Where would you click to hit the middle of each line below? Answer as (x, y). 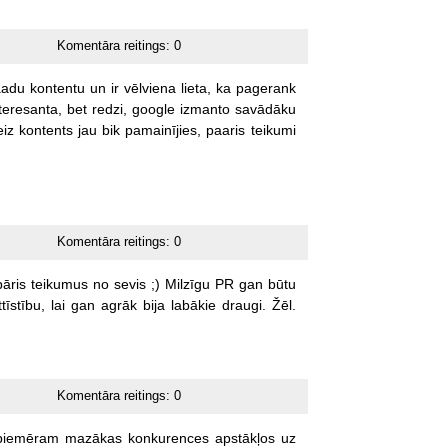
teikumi (273, 129)
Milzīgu (187, 283)
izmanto (204, 108)
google (153, 108)
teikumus (59, 283)
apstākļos (244, 437)
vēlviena (149, 87)
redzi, (109, 108)
